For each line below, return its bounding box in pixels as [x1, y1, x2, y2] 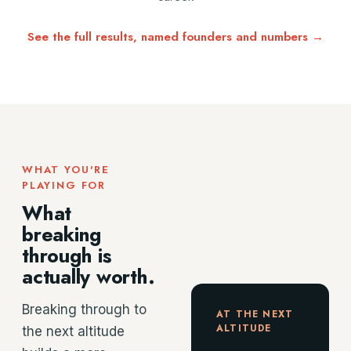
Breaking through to [22, 302, 147, 317]
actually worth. [22, 262, 155, 291]
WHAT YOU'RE [22, 162, 110, 177]
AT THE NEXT [216, 307, 294, 321]
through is [22, 241, 111, 270]
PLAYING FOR [22, 178, 107, 193]
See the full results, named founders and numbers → [27, 28, 324, 45]
